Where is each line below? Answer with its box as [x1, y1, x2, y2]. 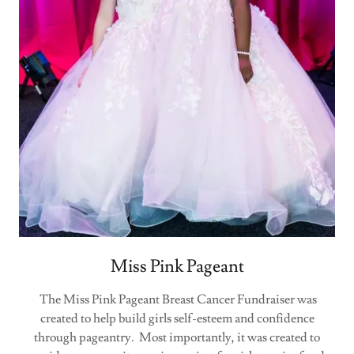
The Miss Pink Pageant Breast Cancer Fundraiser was [37, 292, 317, 307]
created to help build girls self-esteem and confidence [40, 311, 314, 326]
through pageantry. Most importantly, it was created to [34, 330, 320, 345]
